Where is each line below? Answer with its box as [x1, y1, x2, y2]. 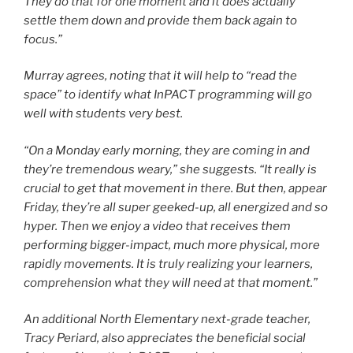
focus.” [24, 32, 62, 46]
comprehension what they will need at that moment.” [24, 275, 318, 290]
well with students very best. [24, 106, 183, 121]
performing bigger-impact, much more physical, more [24, 237, 320, 252]
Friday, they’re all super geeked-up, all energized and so [24, 199, 328, 214]
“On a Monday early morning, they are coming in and [24, 143, 310, 158]
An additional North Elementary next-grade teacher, [24, 312, 310, 327]
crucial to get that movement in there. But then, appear [24, 180, 327, 195]
